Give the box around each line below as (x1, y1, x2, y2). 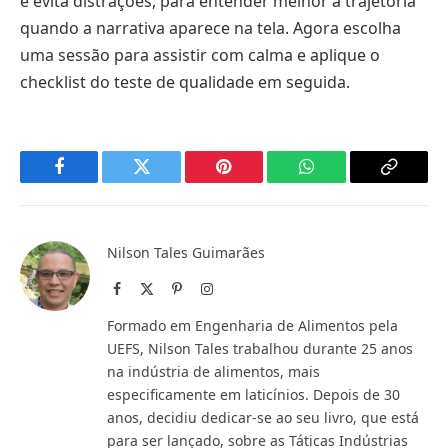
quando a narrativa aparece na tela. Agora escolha (20, 17, 401, 40)
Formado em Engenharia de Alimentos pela (107, 316, 398, 336)
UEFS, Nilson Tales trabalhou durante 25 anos (107, 339, 413, 359)
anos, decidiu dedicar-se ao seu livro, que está (107, 408, 419, 428)
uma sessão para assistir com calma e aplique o (20, 44, 380, 67)
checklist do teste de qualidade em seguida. (20, 71, 350, 94)
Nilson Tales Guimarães (107, 243, 265, 263)
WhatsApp (304, 172, 382, 191)
